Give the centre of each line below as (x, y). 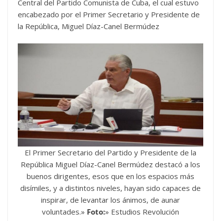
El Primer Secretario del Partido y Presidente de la (110, 152)
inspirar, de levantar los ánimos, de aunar (110, 200)
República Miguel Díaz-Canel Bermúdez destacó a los (110, 164)
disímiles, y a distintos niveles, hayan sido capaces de (110, 188)
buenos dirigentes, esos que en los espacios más (110, 176)
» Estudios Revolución (142, 211)
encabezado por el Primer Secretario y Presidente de (109, 14)
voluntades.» (64, 211)
